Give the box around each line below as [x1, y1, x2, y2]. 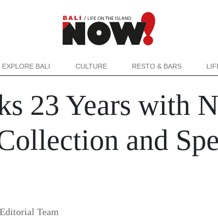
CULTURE [75, 62, 107, 70]
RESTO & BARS [131, 62, 182, 70]
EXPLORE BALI [2, 62, 51, 70]
